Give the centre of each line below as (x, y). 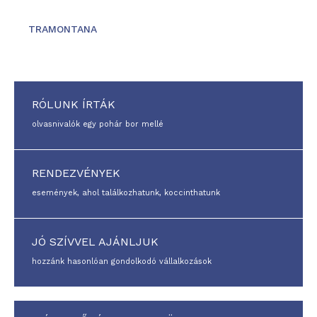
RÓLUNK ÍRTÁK (74, 104)
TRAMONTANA (63, 29)
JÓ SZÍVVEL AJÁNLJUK (95, 242)
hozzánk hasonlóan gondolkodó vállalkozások (122, 261)
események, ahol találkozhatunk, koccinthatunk (126, 193)
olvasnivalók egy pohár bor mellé (98, 124)
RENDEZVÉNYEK (76, 173)
